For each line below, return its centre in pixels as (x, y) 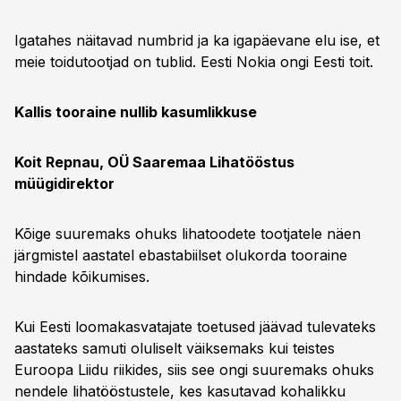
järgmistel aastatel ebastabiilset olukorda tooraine (181, 255)
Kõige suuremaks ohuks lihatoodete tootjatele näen (188, 234)
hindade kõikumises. (82, 277)
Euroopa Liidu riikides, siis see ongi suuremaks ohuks (194, 370)
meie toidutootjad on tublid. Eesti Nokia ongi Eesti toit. (200, 62)
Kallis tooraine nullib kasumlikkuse (136, 112)
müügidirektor (64, 183)
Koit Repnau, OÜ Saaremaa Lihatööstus (154, 162)
